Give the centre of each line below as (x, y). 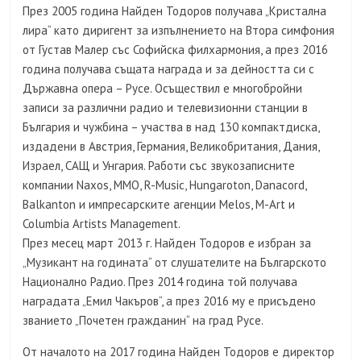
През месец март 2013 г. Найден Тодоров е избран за (167, 243)
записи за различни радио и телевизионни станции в (166, 108)
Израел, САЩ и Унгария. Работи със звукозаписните (159, 166)
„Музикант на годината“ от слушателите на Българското (175, 262)
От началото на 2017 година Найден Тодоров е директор (179, 352)
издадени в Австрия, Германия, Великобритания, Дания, (171, 146)
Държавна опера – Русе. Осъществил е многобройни (163, 88)
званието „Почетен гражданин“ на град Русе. (143, 320)
